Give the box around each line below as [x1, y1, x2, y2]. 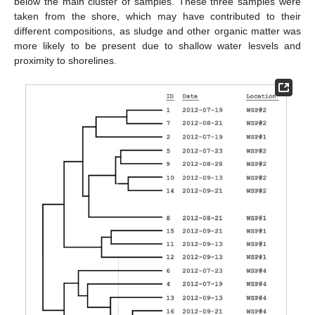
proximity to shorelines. [14, 55, 117, 67]
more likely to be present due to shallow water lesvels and [14, 40, 301, 52]
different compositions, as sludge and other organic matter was [14, 25, 301, 37]
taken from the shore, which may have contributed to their [14, 11, 301, 22]
